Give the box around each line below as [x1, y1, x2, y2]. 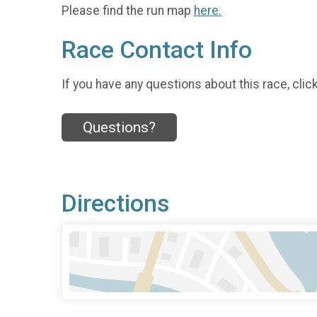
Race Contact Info [62, 36, 252, 64]
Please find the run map [62, 4, 194, 18]
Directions [62, 190, 169, 218]
